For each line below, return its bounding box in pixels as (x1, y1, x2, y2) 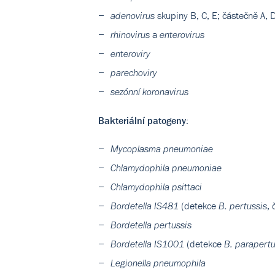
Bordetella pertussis (110, 219, 192, 231)
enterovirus (160, 29, 204, 41)
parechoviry (110, 67, 157, 79)
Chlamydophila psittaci (110, 181, 202, 193)
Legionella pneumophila (110, 257, 206, 269)
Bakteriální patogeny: (98, 114, 188, 126)
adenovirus (110, 10, 155, 21)
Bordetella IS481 (110, 200, 179, 212)
